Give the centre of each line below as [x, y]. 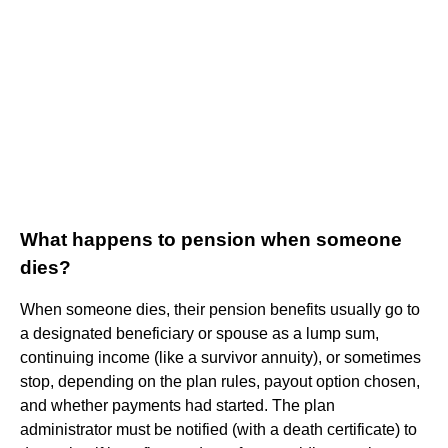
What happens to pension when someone [211, 239]
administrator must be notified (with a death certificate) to [218, 429]
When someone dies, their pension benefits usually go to [220, 309]
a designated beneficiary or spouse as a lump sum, [199, 333]
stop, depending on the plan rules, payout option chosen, [220, 381]
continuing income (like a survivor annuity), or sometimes [220, 357]
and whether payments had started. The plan [177, 405]
